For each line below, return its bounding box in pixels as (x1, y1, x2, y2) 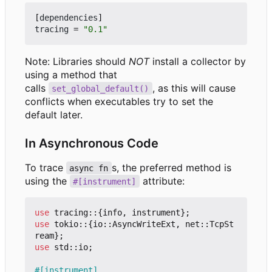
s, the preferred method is (111, 161, 234, 174)
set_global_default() (52, 83, 149, 93)
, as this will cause (152, 81, 239, 94)
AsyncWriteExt (112, 219, 175, 229)
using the (25, 174, 70, 187)
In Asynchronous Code (25, 135, 158, 151)
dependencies (39, 12, 98, 22)
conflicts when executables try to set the (25, 95, 213, 107)
